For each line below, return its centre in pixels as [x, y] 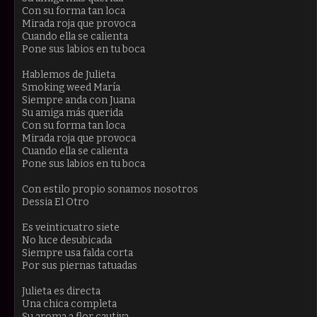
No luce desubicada [67, 240]
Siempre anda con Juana [79, 100]
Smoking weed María [71, 87]
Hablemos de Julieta [69, 74]
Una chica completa [69, 304]
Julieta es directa [61, 291]
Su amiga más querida [73, 113]
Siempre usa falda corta [77, 253]
